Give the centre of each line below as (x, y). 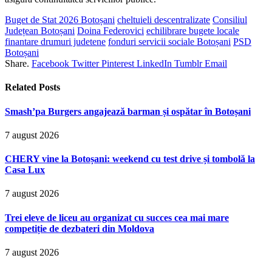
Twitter (85, 64)
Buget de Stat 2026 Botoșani (60, 20)
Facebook (50, 64)
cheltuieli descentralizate (164, 20)
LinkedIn (154, 64)
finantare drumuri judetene (55, 42)
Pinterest (118, 64)
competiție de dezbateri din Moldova (80, 228)
